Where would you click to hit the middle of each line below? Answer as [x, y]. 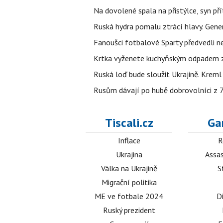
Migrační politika [129, 182]
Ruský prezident [129, 210]
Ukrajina [129, 154]
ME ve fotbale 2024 [129, 196]
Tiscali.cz [129, 123]
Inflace [129, 140]
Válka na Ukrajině [129, 168]
